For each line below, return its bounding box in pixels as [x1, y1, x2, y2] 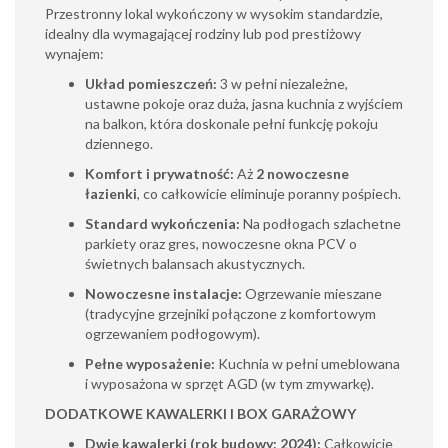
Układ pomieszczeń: [85, 75, 217, 92]
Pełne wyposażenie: [85, 355, 215, 372]
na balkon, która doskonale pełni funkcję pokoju [85, 115, 378, 132]
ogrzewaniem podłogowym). [85, 325, 260, 342]
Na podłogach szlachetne [240, 215, 401, 232]
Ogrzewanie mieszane [242, 285, 382, 302]
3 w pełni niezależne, [217, 75, 348, 92]
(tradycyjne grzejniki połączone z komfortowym [85, 305, 376, 322]
